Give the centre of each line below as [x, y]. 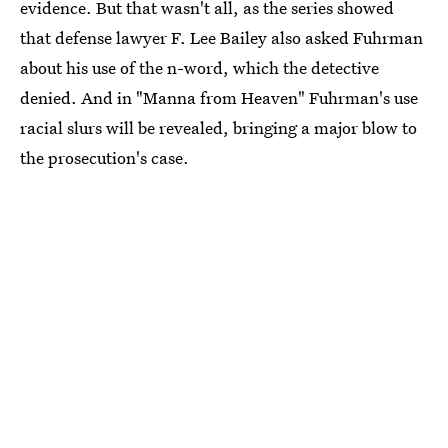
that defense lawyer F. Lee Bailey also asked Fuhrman [221, 37]
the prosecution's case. [104, 157]
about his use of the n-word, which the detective [199, 67]
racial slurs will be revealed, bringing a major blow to [218, 127]
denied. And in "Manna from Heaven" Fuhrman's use [219, 97]
